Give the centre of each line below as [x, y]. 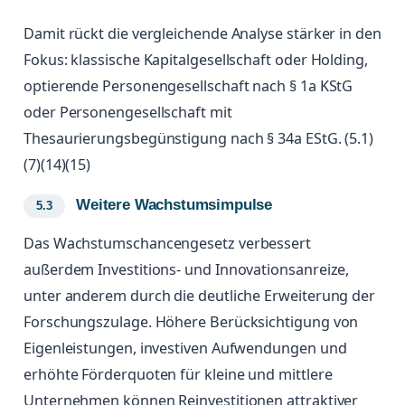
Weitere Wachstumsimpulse [174, 205]
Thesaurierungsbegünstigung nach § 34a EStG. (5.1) [199, 139]
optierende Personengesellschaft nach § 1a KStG [188, 86]
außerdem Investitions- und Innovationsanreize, [187, 270]
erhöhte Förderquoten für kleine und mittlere [178, 375]
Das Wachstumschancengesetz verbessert [168, 244]
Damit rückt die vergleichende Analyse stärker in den [202, 34]
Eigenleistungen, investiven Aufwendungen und [185, 348]
